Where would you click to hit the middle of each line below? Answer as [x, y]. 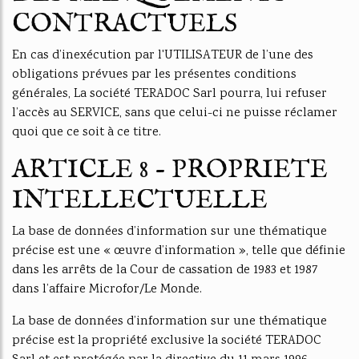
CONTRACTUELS [125, 24]
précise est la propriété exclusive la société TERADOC [167, 341]
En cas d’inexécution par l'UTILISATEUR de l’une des [163, 56]
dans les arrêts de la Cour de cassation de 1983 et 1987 [165, 270]
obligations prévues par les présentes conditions [154, 75]
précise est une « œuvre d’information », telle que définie [179, 251]
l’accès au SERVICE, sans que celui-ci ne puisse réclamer [175, 113]
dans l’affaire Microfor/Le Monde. [107, 290]
